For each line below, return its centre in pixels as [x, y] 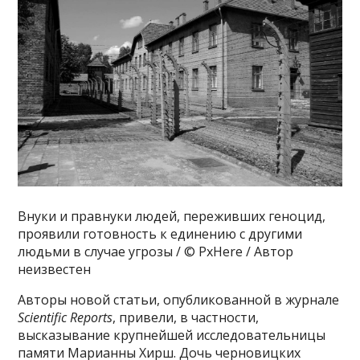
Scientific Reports [65, 317]
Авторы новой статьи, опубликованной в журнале [179, 299]
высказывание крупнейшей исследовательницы [172, 335]
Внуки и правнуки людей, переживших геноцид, [172, 216]
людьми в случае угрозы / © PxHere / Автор [156, 251]
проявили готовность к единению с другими [160, 233]
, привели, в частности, [186, 317]
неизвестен [55, 269]
